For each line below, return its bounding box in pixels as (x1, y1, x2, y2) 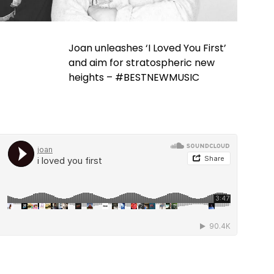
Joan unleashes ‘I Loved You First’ (68, 41, 226, 56)
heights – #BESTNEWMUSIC (68, 70, 199, 85)
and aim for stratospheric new (68, 56, 215, 70)
